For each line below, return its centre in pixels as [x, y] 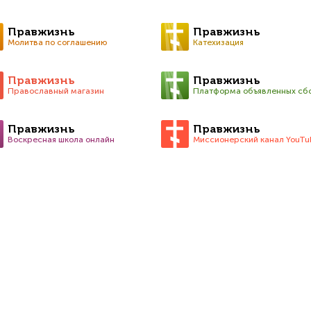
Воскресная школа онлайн [61, 140]
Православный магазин [56, 91]
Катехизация [218, 42]
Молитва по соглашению [57, 42]
